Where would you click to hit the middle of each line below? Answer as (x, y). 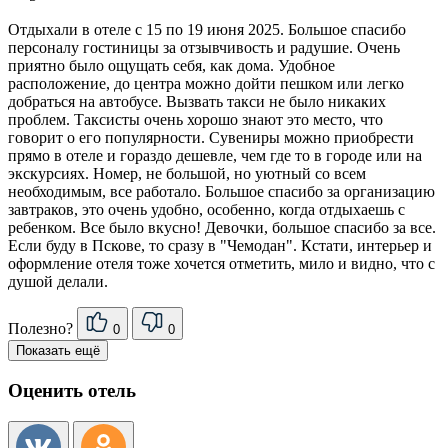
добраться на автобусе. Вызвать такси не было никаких (197, 102)
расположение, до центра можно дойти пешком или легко (206, 84)
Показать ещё (58, 351)
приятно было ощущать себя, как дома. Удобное (171, 66)
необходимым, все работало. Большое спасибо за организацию (221, 192)
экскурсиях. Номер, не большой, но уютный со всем (187, 174)
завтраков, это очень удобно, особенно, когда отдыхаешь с (206, 210)
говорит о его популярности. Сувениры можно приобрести (211, 138)
